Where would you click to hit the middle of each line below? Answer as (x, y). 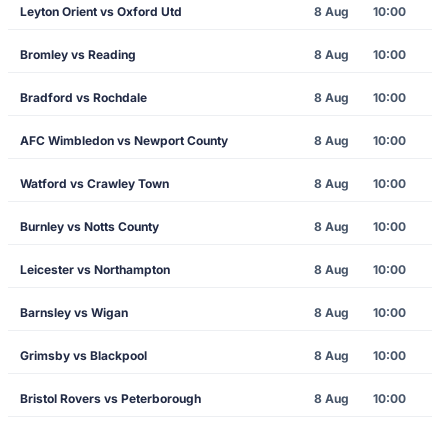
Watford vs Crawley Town (94, 183)
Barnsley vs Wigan (74, 312)
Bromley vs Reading (78, 54)
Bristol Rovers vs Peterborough (110, 398)
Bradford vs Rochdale (83, 97)
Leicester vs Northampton (95, 269)
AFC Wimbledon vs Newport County (124, 140)
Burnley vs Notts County (89, 226)
